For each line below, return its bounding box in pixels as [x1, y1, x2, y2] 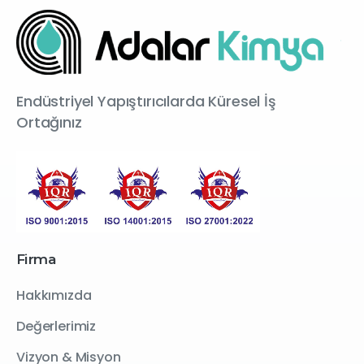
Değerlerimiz [16, 317, 97, 336]
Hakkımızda [16, 286, 92, 305]
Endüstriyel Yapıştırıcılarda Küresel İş [16, 91, 276, 112]
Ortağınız [16, 112, 82, 133]
